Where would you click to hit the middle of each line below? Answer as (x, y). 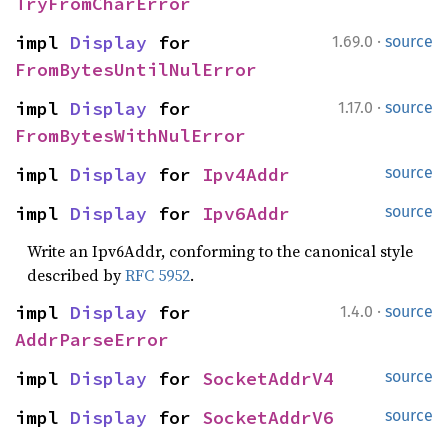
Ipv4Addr (246, 174)
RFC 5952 (157, 275)
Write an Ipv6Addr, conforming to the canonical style (220, 251)
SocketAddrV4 (268, 378)
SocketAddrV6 (268, 417)
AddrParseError (92, 339)
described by (76, 275)
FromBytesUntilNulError (136, 69)
